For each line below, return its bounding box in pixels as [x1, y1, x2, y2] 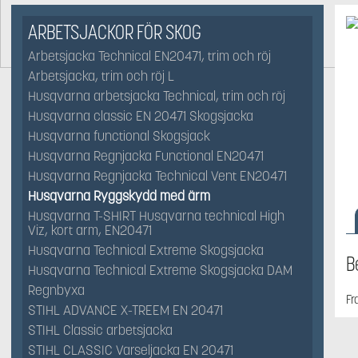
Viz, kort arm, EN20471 [28, 222, 152, 239]
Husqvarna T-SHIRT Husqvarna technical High [28, 208, 284, 225]
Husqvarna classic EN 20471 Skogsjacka [28, 108, 253, 125]
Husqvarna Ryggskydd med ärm [28, 188, 210, 205]
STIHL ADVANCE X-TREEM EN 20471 [28, 302, 223, 319]
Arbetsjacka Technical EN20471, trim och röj [28, 48, 271, 65]
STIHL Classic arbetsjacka [28, 322, 173, 339]
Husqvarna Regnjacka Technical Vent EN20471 [28, 168, 287, 185]
